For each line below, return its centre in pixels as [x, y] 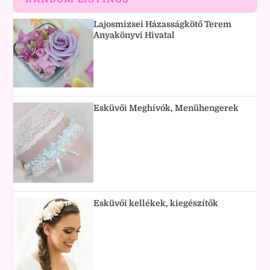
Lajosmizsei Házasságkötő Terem [163, 24]
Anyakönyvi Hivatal [134, 35]
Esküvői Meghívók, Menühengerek [166, 108]
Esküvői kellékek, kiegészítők [156, 203]
